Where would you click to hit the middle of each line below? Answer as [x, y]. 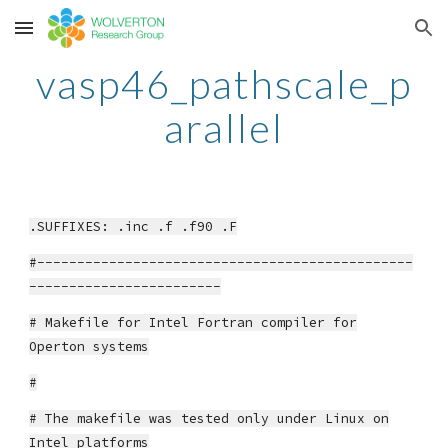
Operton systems [89, 346]
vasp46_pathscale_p [224, 84]
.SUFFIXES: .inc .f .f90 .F [133, 226]
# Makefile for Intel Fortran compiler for [193, 322]
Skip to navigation [369, 37]
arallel [224, 128]
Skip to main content [87, 37]
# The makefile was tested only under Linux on [209, 418]
